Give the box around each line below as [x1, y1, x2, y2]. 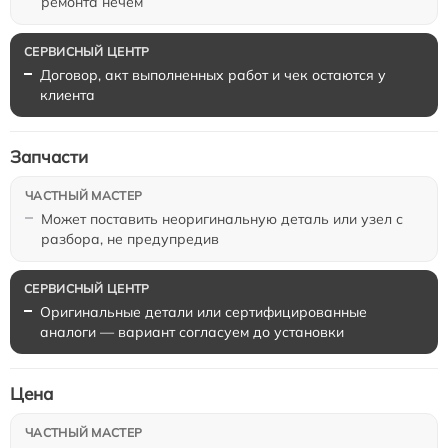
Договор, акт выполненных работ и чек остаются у [40, 66, 386, 84]
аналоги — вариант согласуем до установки [40, 323, 344, 341]
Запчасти [10, 146, 88, 167]
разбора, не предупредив [41, 230, 219, 248]
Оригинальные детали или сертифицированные [40, 303, 367, 321]
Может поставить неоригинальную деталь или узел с [41, 210, 403, 228]
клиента [40, 86, 95, 104]
